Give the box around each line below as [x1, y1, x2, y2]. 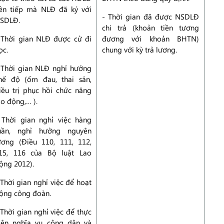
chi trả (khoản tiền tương [102, 22, 199, 32]
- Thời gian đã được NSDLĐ [102, 11, 199, 21]
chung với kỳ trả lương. [102, 44, 177, 54]
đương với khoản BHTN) [102, 33, 199, 43]
